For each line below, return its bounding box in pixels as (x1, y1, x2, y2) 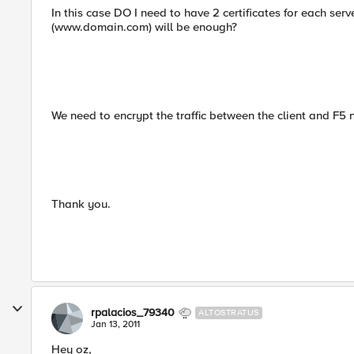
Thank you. (51, 197, 111, 211)
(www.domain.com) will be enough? (51, 20, 237, 34)
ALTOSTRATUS (198, 307, 259, 318)
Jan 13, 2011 (91, 318, 140, 330)
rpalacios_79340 (91, 306, 175, 319)
